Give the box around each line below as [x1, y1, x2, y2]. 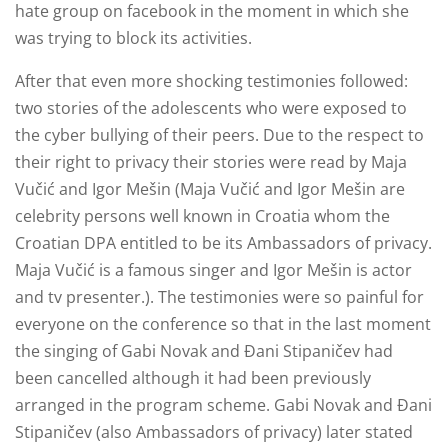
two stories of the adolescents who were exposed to [15, 97, 407, 120]
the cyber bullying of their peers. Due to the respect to [15, 124, 424, 147]
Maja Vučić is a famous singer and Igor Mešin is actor [15, 259, 412, 282]
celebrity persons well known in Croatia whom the [15, 205, 390, 228]
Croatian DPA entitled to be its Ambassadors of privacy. [15, 232, 432, 255]
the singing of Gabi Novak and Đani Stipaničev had [15, 340, 393, 363]
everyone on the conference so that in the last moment [15, 313, 431, 336]
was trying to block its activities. [15, 27, 252, 50]
